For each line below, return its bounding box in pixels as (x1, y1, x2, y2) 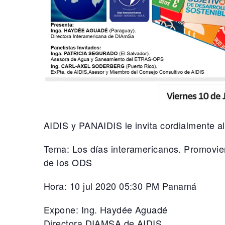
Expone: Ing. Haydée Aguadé (44, 203, 168, 216)
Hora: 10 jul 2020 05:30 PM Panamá (44, 179, 197, 193)
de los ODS (44, 156, 92, 169)
